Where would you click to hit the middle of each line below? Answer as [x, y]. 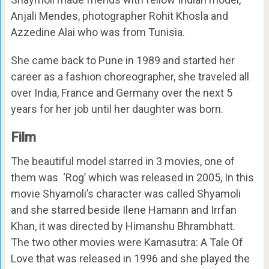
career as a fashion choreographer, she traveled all [130, 77]
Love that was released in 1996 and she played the [130, 259]
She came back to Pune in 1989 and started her [122, 61]
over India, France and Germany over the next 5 [121, 93]
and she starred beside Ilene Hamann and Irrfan [123, 210]
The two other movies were [77, 243]
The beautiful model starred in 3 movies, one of [122, 162]
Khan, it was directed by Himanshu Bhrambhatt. [124, 226]
